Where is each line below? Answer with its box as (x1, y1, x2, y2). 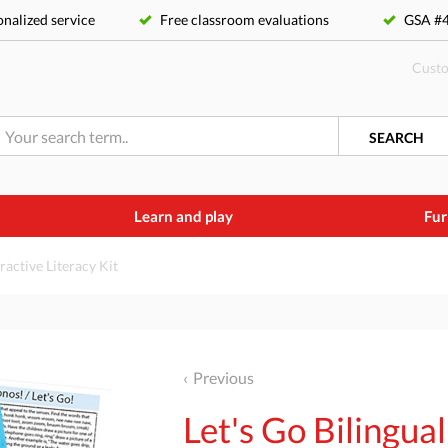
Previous (193, 368, 255, 387)
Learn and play (133, 207, 233, 225)
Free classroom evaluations (160, 11, 329, 28)
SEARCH (368, 129, 424, 146)
